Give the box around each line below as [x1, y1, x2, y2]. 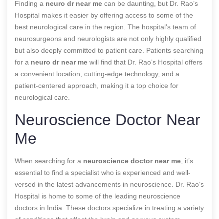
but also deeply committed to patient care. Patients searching [15, 46, 203, 54]
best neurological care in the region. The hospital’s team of [15, 22, 196, 31]
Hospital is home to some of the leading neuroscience [15, 192, 180, 200]
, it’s [181, 156, 193, 165]
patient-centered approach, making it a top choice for [15, 81, 178, 89]
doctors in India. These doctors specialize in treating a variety [15, 203, 204, 212]
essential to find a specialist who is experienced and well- [15, 168, 191, 176]
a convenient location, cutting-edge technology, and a [15, 69, 179, 78]
